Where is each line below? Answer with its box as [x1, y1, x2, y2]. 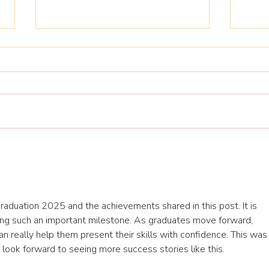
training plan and [50, 153, 138, 166]
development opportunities [50, 165, 189, 178]
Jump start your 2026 [50, 140, 159, 153]
